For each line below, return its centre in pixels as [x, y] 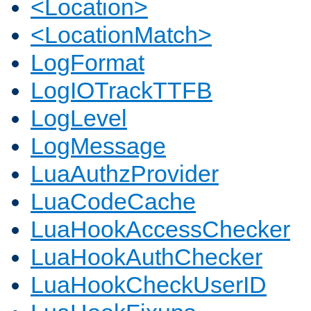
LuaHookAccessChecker [160, 229]
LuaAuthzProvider [125, 174]
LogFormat [87, 63]
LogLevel [79, 118]
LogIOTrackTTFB [121, 91]
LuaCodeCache [113, 202]
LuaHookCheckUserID [149, 285]
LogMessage [98, 146]
